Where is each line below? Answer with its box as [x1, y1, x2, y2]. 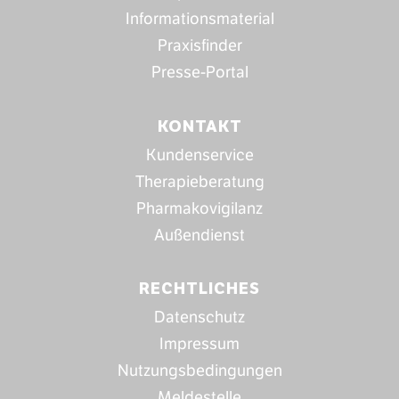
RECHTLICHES [139, 279, 260, 299]
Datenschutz [154, 308, 245, 327]
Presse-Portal [151, 63, 248, 82]
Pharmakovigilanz [136, 199, 263, 217]
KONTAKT [157, 116, 242, 136]
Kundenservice [145, 145, 254, 164]
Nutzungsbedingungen [117, 362, 282, 380]
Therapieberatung [134, 172, 265, 191]
